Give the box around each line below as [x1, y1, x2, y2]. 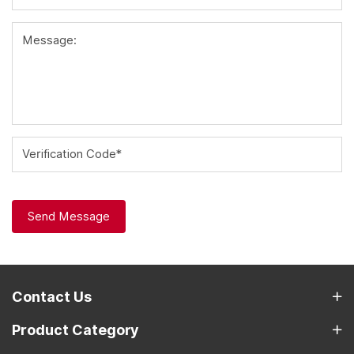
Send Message [28, 207, 110, 225]
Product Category [12, 318, 139, 341]
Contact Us [12, 285, 92, 307]
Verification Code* [22, 145, 122, 163]
